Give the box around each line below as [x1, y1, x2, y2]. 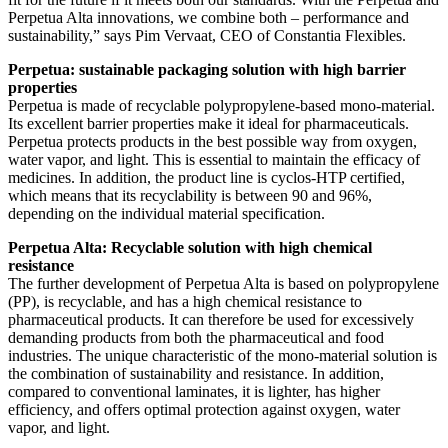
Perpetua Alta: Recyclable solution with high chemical [8, 239, 372, 257]
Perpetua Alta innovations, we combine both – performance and [8, 9, 409, 27]
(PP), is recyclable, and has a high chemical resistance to [8, 293, 362, 311]
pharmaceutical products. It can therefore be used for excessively [8, 311, 414, 329]
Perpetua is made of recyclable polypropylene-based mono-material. [8, 97, 435, 115]
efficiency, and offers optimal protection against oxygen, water [8, 401, 400, 419]
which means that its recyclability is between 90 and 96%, [8, 187, 372, 205]
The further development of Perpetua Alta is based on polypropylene [8, 275, 439, 293]
